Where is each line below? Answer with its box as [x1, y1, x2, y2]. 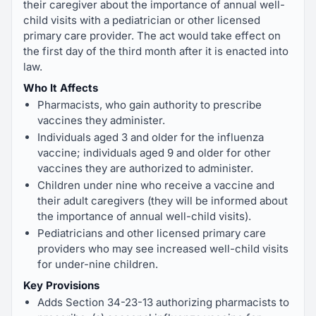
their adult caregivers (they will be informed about [37, 194, 288, 207]
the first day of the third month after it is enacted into [23, 44, 288, 58]
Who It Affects [23, 81, 98, 95]
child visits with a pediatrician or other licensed [23, 13, 260, 27]
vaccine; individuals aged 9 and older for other [37, 146, 271, 159]
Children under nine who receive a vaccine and [37, 178, 274, 192]
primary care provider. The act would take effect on [23, 29, 281, 42]
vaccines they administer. [37, 114, 165, 127]
